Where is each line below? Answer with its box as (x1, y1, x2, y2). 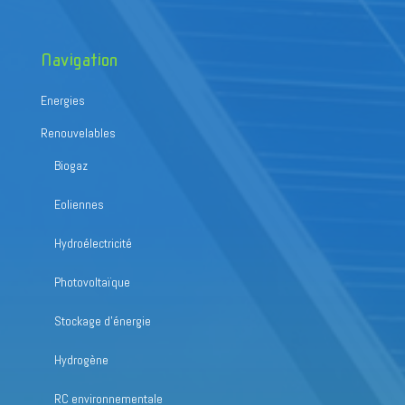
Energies (40, 91, 85, 108)
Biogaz (53, 156, 88, 174)
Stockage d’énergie (53, 312, 151, 329)
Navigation (40, 50, 118, 70)
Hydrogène (53, 351, 108, 368)
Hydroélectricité (53, 234, 132, 251)
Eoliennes (53, 195, 104, 212)
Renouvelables (40, 124, 116, 141)
